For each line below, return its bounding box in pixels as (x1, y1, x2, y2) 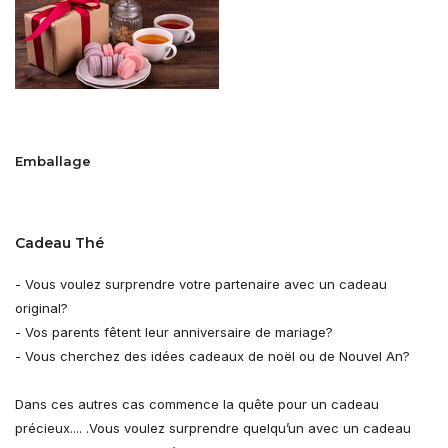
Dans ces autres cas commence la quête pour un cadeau (15, 396, 379, 413)
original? (15, 300, 68, 317)
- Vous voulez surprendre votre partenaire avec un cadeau (15, 276, 387, 293)
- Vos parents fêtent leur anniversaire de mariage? (15, 324, 333, 341)
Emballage (15, 153, 91, 170)
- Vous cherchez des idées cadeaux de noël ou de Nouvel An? (15, 348, 410, 365)
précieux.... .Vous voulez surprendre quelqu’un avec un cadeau (15, 420, 411, 437)
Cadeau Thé (15, 234, 104, 253)
